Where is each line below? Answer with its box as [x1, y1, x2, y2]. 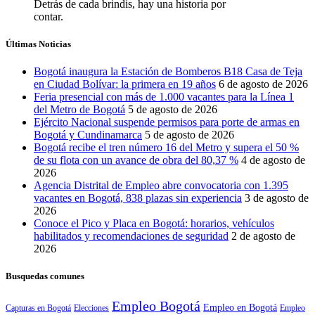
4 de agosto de [241, 154, 305, 167]
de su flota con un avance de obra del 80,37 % [34, 154, 238, 167]
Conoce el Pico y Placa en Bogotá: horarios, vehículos [34, 217, 274, 230]
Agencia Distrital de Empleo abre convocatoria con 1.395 [34, 179, 288, 192]
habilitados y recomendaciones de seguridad [34, 230, 229, 243]
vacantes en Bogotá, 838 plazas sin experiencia [34, 192, 242, 205]
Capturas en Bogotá [6, 302, 71, 313]
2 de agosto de [231, 230, 295, 243]
